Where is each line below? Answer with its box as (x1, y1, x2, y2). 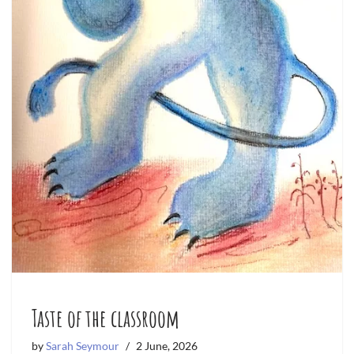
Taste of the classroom (32, 303, 179, 333)
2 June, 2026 (136, 339, 198, 352)
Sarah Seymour (46, 339, 119, 352)
